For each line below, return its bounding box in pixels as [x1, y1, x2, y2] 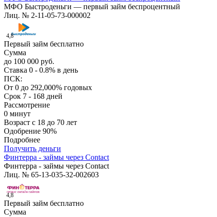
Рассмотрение [4, 101, 50, 109]
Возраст [4, 118, 32, 127]
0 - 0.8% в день [29, 66, 78, 75]
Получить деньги [4, 144, 61, 153]
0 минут [4, 109, 31, 118]
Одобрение [4, 127, 43, 136]
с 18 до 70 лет [32, 118, 77, 127]
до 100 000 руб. [4, 57, 54, 66]
